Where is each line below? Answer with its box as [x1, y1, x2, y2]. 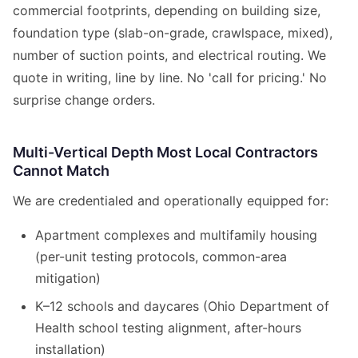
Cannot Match [13, 162, 109, 180]
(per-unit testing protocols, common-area [35, 249, 287, 265]
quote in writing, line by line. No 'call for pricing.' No [13, 70, 327, 86]
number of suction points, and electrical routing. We [13, 47, 326, 64]
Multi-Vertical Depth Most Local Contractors [13, 144, 318, 161]
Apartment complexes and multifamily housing [35, 227, 317, 244]
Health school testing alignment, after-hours [35, 320, 301, 336]
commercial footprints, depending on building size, [13, 2, 320, 19]
